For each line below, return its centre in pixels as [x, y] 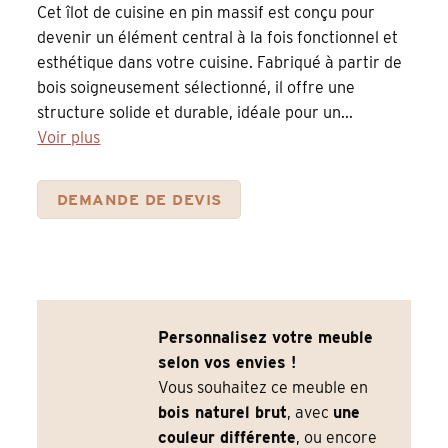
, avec [310, 413]
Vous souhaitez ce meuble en [263, 388]
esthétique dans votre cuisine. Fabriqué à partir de [220, 62]
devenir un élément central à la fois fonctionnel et [218, 37]
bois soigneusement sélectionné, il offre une [196, 87]
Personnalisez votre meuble [266, 338]
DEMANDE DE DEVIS [139, 199]
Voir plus [69, 137]
